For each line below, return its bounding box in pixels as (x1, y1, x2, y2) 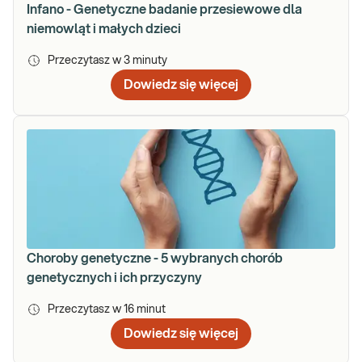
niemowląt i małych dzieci (27, 22, 181, 36)
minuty (133, 54, 167, 66)
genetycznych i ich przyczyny (27, 271, 202, 284)
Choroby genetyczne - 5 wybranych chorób (27, 251, 283, 265)
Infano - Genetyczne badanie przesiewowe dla (27, 2, 302, 16)
